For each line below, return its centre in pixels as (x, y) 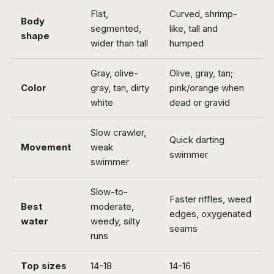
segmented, (116, 29)
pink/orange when (207, 88)
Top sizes (44, 266)
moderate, (112, 207)
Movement (46, 147)
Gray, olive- (114, 73)
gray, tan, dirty (120, 88)
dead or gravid (200, 103)
